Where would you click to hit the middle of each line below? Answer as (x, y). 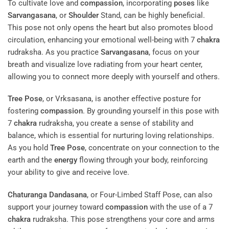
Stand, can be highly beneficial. (152, 15)
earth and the (31, 160)
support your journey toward (56, 207)
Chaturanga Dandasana (47, 194)
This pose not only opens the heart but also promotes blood (110, 27)
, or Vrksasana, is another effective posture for (122, 99)
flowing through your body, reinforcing (142, 160)
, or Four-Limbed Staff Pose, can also (150, 194)
